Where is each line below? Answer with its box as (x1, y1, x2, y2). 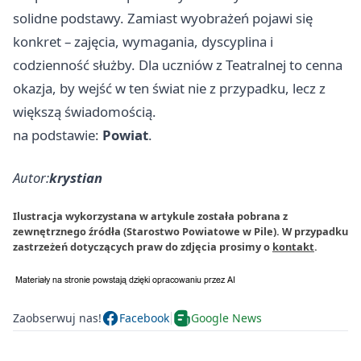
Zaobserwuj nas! (13, 310, 102, 326)
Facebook (119, 310, 169, 326)
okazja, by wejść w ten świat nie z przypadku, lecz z (13, 78, 326, 98)
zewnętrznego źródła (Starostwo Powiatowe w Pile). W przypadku (13, 223, 348, 239)
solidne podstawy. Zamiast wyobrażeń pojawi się (13, 8, 313, 27)
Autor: (13, 168, 49, 187)
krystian (49, 168, 102, 187)
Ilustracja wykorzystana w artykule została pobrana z (13, 208, 288, 223)
